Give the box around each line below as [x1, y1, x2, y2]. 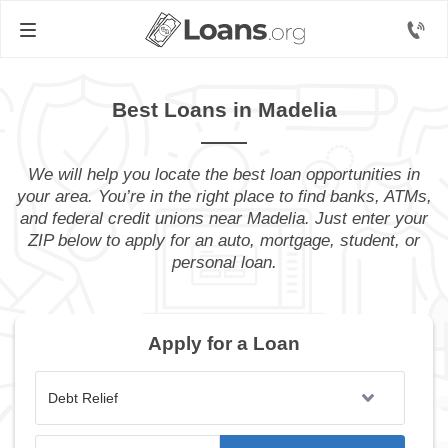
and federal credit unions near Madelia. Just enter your [20, 209, 428, 228]
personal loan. [171, 253, 277, 272]
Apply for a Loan [148, 333, 300, 354]
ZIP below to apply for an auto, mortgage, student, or [28, 231, 420, 250]
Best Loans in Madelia [111, 98, 337, 121]
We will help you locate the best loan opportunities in [28, 165, 420, 184]
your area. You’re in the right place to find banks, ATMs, [16, 187, 432, 206]
